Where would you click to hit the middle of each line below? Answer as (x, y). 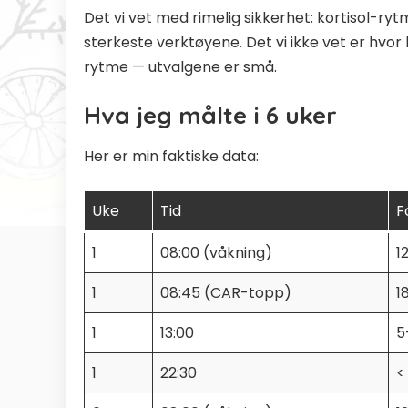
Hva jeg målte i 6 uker (210, 116)
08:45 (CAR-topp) (226, 292)
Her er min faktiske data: (171, 156)
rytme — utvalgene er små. (180, 67)
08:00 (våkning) (216, 252)
